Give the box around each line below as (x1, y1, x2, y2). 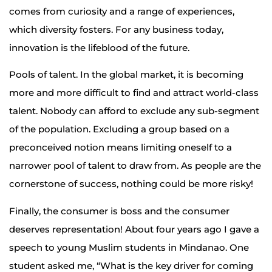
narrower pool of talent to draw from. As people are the (9, 160, 261, 172)
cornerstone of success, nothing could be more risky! (9, 178, 253, 190)
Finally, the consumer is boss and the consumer (9, 205, 229, 217)
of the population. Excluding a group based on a (9, 123, 229, 135)
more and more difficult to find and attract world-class (9, 87, 259, 99)
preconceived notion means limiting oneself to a (9, 141, 232, 154)
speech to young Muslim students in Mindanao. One (9, 241, 249, 253)
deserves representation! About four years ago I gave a (9, 223, 259, 235)
